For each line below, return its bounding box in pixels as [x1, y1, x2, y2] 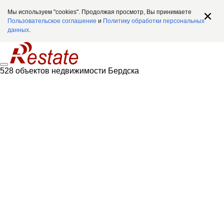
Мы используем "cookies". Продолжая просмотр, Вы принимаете [7, 8, 191, 15]
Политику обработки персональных [103, 17, 204, 24]
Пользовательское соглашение [7, 17, 96, 24]
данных [7, 26, 29, 33]
